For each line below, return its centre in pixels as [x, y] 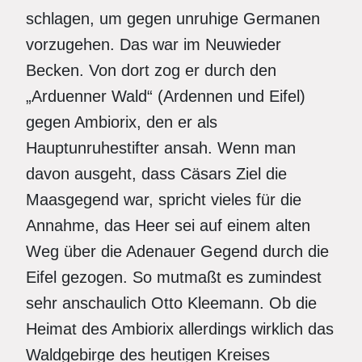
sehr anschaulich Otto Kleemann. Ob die [171, 303]
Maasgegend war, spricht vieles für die [164, 200]
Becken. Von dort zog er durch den [151, 70]
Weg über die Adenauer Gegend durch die [177, 251]
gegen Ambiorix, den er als [122, 122]
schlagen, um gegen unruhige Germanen [173, 19]
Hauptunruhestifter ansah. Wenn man [161, 148]
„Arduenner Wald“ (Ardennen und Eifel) [166, 96]
